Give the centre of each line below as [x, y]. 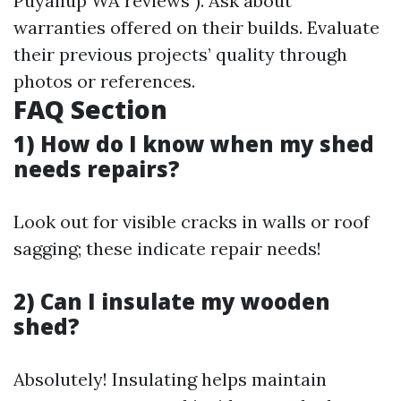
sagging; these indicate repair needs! [167, 248]
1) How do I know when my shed [194, 144]
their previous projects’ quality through [180, 54]
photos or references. [104, 81]
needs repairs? [97, 169]
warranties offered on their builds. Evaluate [196, 27]
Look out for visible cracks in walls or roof [192, 222]
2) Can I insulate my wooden [172, 301]
